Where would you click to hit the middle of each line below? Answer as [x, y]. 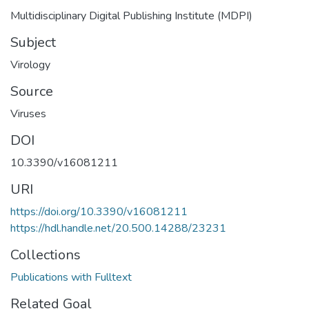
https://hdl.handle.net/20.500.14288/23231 [118, 228]
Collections [46, 255]
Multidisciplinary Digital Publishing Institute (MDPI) [131, 16]
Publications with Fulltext [71, 277]
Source [32, 91]
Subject [33, 42]
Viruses [28, 113]
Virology [30, 64]
